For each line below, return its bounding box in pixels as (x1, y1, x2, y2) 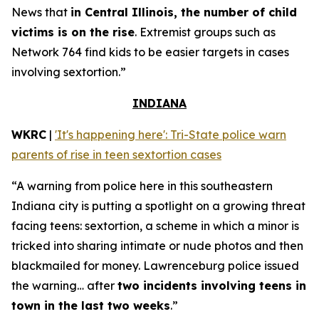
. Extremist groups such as (135, 25, 276, 39)
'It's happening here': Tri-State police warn (55, 127, 286, 142)
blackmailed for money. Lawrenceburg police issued (11, 258, 299, 273)
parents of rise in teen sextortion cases (11, 147, 221, 162)
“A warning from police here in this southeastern (11, 179, 273, 193)
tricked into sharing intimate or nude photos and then (11, 239, 303, 253)
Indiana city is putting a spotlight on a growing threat (11, 199, 305, 213)
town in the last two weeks (11, 298, 170, 313)
